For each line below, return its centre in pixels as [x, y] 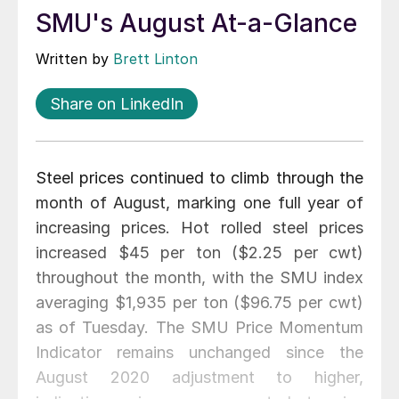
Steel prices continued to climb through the [199, 178]
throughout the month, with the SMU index [199, 278]
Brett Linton [155, 59]
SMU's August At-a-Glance [196, 24]
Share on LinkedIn [117, 104]
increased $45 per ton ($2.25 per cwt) [199, 253]
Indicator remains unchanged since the [199, 353]
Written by [74, 59]
